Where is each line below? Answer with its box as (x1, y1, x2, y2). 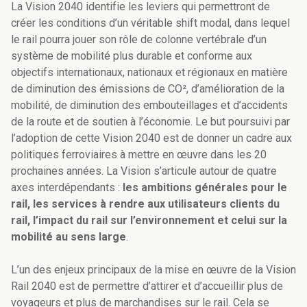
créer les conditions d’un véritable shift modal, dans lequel (11, 16, 290, 30)
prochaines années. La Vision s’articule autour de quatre (11, 164, 277, 178)
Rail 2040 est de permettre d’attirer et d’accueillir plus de (11, 280, 283, 293)
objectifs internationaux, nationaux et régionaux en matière (11, 66, 288, 79)
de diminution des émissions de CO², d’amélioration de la (11, 82, 284, 96)
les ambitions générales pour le (120, 181, 287, 195)
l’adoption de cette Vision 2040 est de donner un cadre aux (11, 132, 292, 145)
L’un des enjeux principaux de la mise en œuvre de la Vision (11, 263, 296, 277)
